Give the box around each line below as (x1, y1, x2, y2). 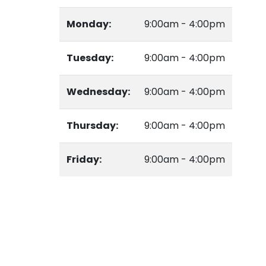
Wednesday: (66, 85, 130, 99)
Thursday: (66, 119, 118, 132)
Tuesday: (66, 51, 113, 65)
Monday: (66, 17, 111, 31)
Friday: (66, 153, 102, 166)
